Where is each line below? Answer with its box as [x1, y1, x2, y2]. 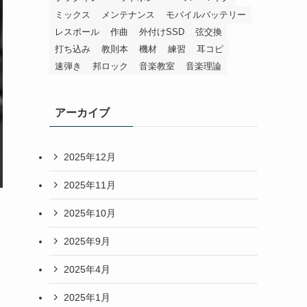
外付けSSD [139, 27, 184, 38]
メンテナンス [101, 10, 155, 21]
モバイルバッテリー [166, 10, 246, 21]
